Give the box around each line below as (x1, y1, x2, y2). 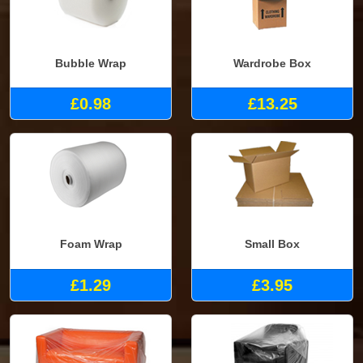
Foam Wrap (59, 237, 122, 250)
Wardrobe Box (233, 56, 311, 70)
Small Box (245, 237, 300, 250)
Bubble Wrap (55, 56, 126, 70)
